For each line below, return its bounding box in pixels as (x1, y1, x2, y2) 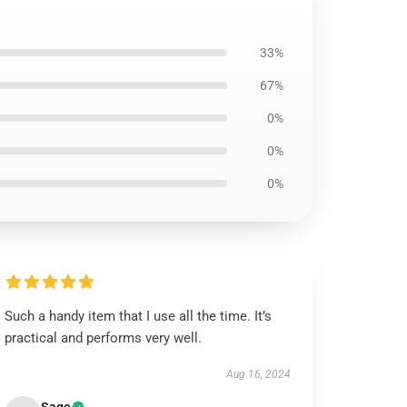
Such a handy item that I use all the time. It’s (5, 308, 273, 324)
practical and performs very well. (5, 330, 203, 346)
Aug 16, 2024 (225, 368, 291, 381)
